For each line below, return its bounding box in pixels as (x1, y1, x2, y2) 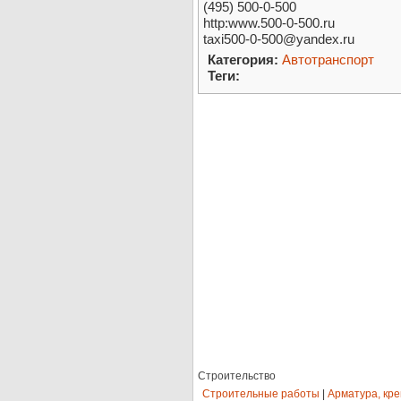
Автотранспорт (282, 52, 374, 68)
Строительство (198, 370, 276, 383)
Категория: (208, 52, 278, 68)
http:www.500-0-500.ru (203, 15, 335, 31)
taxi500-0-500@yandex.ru (203, 31, 354, 47)
